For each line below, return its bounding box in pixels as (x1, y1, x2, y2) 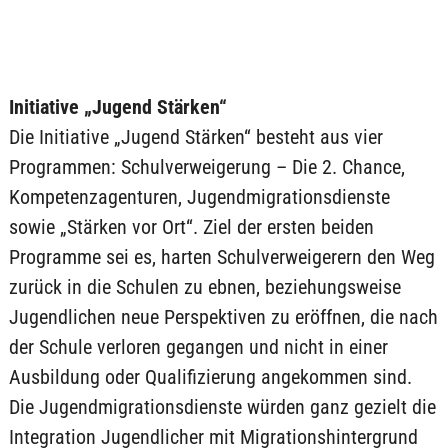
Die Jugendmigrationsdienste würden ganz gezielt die (8, 395, 436, 419)
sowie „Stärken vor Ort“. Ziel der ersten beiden (8, 215, 374, 239)
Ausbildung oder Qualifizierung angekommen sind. (8, 365, 412, 389)
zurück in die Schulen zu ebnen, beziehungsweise (8, 275, 401, 299)
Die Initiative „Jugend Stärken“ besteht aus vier (8, 125, 383, 149)
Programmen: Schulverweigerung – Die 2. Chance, (8, 155, 405, 179)
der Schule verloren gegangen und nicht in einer (8, 335, 388, 359)
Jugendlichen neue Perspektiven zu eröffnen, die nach (8, 305, 438, 329)
